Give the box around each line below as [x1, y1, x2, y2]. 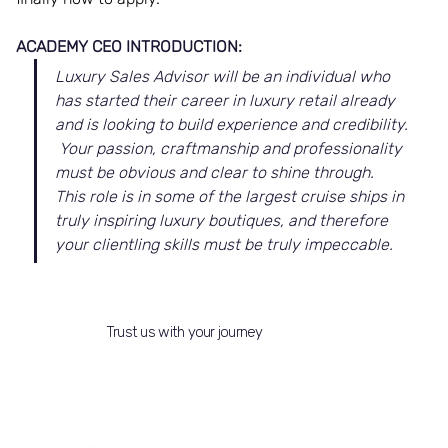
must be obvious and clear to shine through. [54, 162, 382, 182]
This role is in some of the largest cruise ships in [54, 186, 408, 206]
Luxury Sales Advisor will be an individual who [54, 66, 394, 86]
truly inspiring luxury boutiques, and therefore [54, 210, 392, 230]
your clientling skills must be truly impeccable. [54, 234, 393, 254]
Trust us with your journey [105, 323, 263, 342]
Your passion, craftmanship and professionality [54, 138, 406, 158]
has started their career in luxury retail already [54, 90, 399, 110]
